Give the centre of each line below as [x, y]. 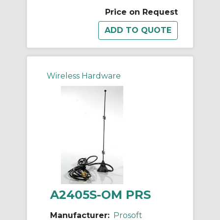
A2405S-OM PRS [100, 195]
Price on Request [141, 12]
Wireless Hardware [84, 76]
